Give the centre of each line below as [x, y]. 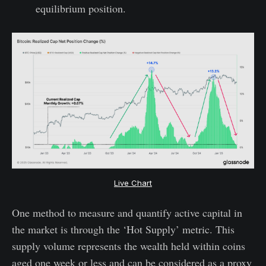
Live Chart [133, 183]
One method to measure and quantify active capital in [127, 213]
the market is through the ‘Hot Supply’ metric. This [123, 229]
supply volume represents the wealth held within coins [129, 246]
